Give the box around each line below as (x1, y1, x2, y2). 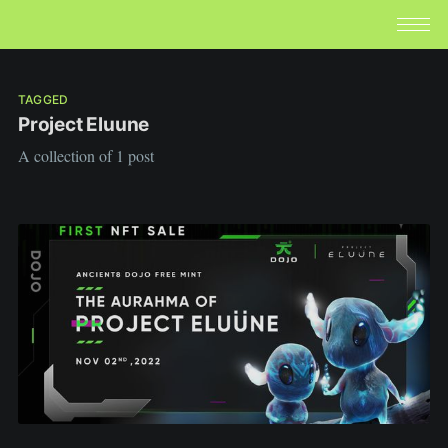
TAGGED (17, 91, 69, 107)
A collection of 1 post (17, 144, 154, 166)
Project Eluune (17, 113, 150, 137)
